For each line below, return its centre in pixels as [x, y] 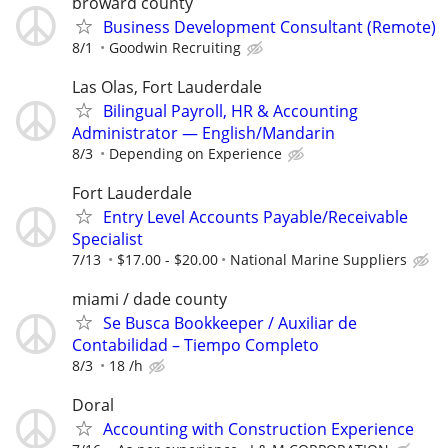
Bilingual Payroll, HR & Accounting [230, 110]
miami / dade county [149, 299]
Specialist [107, 238]
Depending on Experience [195, 153]
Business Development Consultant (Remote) [269, 26]
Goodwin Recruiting [175, 47]
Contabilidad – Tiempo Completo [195, 345]
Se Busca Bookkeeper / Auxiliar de [230, 323]
